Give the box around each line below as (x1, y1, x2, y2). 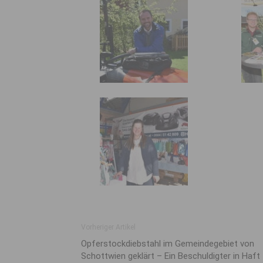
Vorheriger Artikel (81, 223, 136, 231)
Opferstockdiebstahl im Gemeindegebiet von (81, 238, 254, 249)
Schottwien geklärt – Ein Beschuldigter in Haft (81, 251, 260, 261)
